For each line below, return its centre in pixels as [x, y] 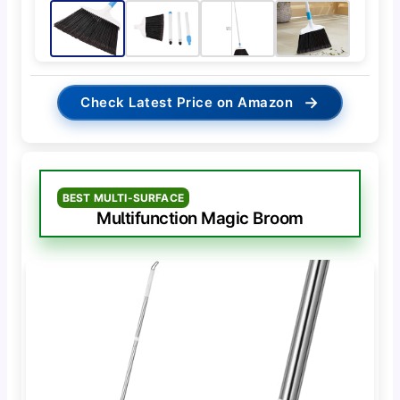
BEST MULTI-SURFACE [123, 198]
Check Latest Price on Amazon [187, 103]
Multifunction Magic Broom [200, 219]
